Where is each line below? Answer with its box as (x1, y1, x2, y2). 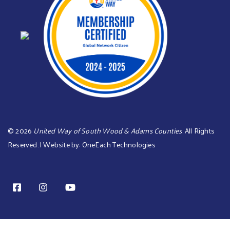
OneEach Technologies (82, 138, 156, 151)
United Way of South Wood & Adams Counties (33, 124, 182, 137)
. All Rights (182, 124, 215, 137)
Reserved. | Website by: (8, 138, 82, 151)
